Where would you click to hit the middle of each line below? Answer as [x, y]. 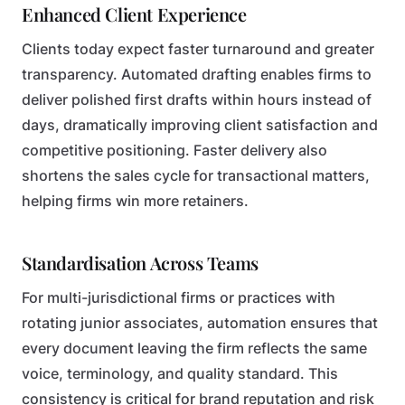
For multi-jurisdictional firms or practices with [179, 298]
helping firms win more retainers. [135, 201]
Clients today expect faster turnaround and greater [198, 49]
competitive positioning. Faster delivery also [174, 151]
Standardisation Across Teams [140, 263]
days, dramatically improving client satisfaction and [200, 125]
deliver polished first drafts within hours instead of [197, 100]
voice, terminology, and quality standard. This [180, 374]
